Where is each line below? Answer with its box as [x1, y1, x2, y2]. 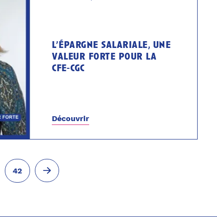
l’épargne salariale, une [52, 41, 171, 51]
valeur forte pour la [52, 52, 157, 62]
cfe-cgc [52, 64, 85, 74]
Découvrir [52, 113, 90, 123]
